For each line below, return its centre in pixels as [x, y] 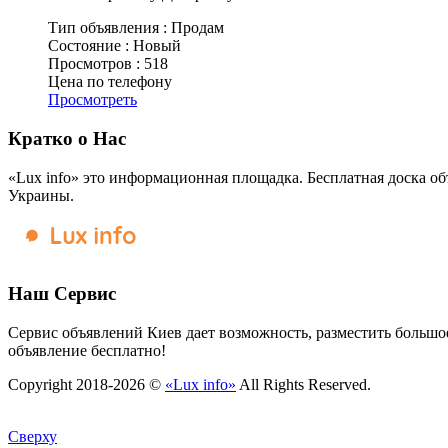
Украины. [41, 195]
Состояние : [90, 46]
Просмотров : [96, 64]
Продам [197, 28]
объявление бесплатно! [87, 351]
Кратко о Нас [67, 139]
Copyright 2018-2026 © [86, 385]
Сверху [32, 437]
